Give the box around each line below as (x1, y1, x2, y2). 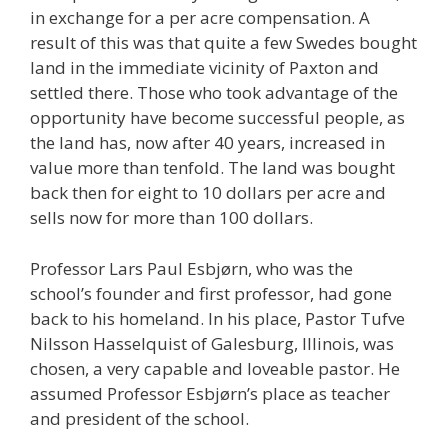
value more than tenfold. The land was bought (30, 156, 395, 180)
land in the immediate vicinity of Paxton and (30, 56, 379, 80)
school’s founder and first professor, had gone (30, 281, 392, 305)
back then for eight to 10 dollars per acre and (30, 181, 386, 205)
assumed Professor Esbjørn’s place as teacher (30, 381, 390, 405)
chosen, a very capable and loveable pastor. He (30, 356, 400, 380)
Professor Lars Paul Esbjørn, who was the (30, 256, 353, 280)
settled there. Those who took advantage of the (30, 81, 398, 105)
